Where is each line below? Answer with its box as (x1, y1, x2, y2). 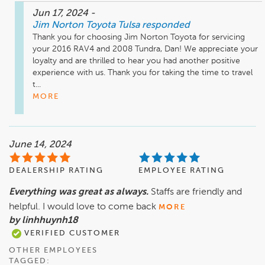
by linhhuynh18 (9, 216, 78, 226)
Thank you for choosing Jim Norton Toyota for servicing (33, 33, 245, 42)
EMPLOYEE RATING (138, 167, 225, 175)
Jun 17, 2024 (33, 9, 91, 19)
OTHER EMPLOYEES (9, 247, 98, 255)
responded (142, 21, 190, 31)
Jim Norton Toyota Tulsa (33, 21, 140, 31)
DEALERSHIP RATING (9, 167, 104, 175)
